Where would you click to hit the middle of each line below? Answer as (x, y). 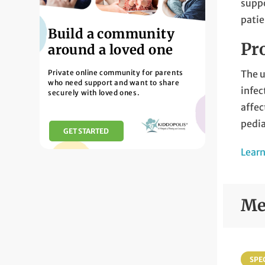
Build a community (112, 34)
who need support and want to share (114, 82)
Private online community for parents (116, 72)
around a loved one (111, 50)
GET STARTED (86, 131)
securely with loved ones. (94, 92)
